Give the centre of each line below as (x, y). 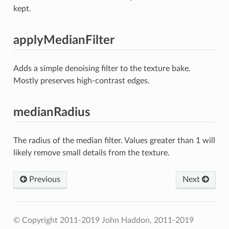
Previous (43, 179)
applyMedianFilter (64, 40)
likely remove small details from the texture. (91, 153)
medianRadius (52, 112)
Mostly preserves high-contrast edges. (81, 81)
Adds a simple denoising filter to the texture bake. (102, 68)
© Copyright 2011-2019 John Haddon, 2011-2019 (103, 220)
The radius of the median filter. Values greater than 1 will (114, 140)
